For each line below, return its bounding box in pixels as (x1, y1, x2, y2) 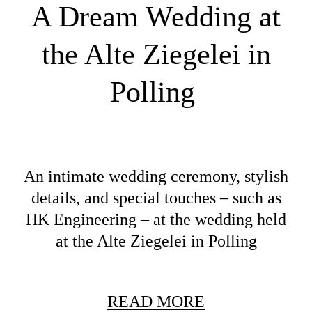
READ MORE (107, 292, 205, 311)
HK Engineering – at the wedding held (26, 210, 286, 228)
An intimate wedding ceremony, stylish (24, 166, 288, 185)
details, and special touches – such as (31, 188, 281, 207)
